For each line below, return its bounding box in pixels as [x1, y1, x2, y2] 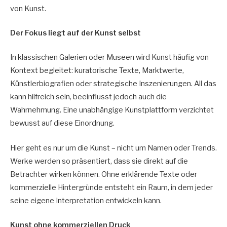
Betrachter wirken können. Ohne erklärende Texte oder [10, 169, 197, 179]
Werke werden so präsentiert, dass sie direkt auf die [10, 156, 188, 166]
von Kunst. [10, 4, 46, 13]
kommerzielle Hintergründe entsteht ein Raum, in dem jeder [10, 182, 213, 192]
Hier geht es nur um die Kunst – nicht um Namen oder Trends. [10, 143, 217, 153]
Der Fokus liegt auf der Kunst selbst [10, 28, 141, 38]
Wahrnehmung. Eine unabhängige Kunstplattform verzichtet [10, 105, 214, 115]
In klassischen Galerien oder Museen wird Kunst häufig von [10, 53, 209, 62]
